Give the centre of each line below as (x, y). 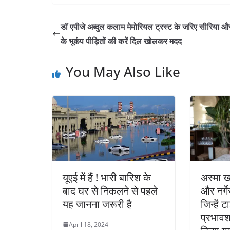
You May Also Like (123, 72)
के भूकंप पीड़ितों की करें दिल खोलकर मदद (121, 41)
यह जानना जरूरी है (97, 204)
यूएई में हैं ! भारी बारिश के (107, 177)
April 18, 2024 (89, 224)
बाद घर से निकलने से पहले (110, 190)
